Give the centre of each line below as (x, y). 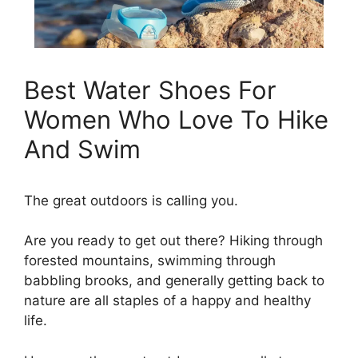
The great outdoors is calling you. (131, 200)
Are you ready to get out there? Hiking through (173, 241)
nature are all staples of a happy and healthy (167, 301)
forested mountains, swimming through (150, 261)
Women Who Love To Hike (176, 119)
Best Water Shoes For (150, 89)
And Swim (82, 149)
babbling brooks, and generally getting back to (174, 281)
